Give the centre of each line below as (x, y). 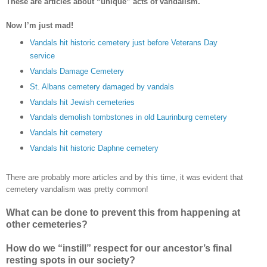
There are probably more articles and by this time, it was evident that (125, 178)
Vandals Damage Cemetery (77, 71)
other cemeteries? (47, 225)
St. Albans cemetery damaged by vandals (102, 86)
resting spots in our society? (71, 260)
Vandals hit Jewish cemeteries (82, 102)
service (42, 55)
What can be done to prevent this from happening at (123, 213)
